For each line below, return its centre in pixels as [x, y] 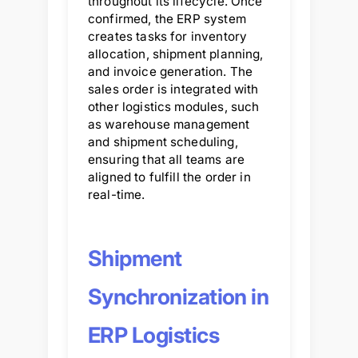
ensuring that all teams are [167, 159]
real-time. [117, 194]
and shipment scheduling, [163, 141]
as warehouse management [169, 124]
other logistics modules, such [174, 106]
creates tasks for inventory [168, 36]
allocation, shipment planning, [176, 54]
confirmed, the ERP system [167, 18]
